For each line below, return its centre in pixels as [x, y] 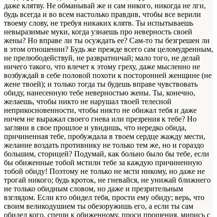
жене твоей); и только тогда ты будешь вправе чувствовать [101, 84]
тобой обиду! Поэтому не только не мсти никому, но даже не [104, 171]
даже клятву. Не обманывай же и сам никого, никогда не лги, [105, 5]
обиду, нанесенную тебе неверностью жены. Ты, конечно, [100, 93]
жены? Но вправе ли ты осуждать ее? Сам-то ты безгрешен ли [107, 40]
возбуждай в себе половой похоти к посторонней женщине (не [108, 75]
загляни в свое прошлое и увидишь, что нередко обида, [95, 127]
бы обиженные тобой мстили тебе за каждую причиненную [103, 162]
